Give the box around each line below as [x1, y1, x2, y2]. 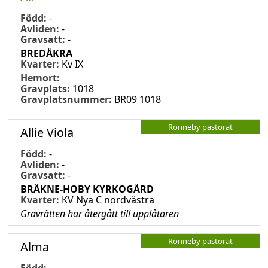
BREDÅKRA [20, 46, 72, 60]
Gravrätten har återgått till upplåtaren [20, 206, 179, 220]
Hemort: [20, 71, 60, 84]
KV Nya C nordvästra [62, 193, 154, 206]
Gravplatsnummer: [20, 92, 112, 106]
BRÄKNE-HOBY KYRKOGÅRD [20, 182, 154, 196]
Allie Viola [20, 124, 74, 141]
